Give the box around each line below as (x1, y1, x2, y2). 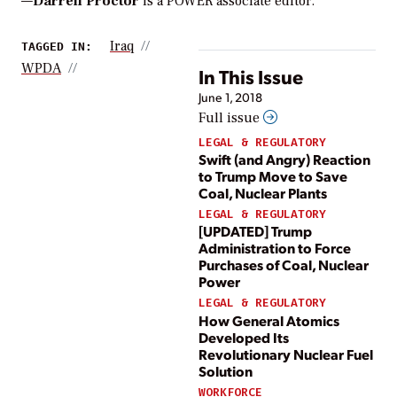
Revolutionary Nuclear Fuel (198, 344, 373, 363)
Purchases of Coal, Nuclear (198, 255, 369, 275)
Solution (198, 361, 253, 380)
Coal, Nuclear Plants (198, 183, 327, 203)
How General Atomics (198, 310, 339, 330)
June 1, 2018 (198, 89, 262, 105)
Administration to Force (198, 238, 351, 258)
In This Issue (198, 63, 303, 89)
